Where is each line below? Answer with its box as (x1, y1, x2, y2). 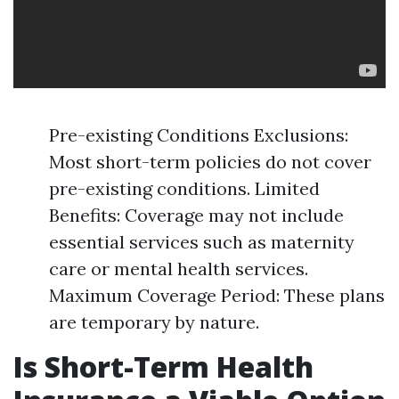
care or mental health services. (49, 257, 308, 280)
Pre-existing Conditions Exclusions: (49, 124, 348, 146)
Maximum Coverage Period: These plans (49, 284, 385, 306)
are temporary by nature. (49, 311, 259, 333)
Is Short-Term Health (13, 347, 313, 386)
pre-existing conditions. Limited (49, 177, 320, 199)
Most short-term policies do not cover (49, 151, 371, 173)
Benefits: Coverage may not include (49, 204, 344, 226)
